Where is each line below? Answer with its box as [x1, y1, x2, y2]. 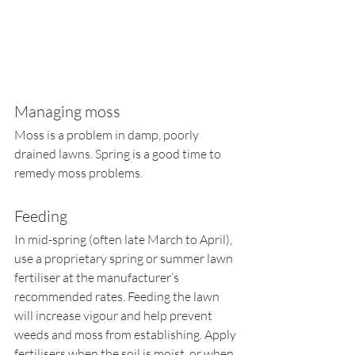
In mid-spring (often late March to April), [14, 231, 235, 248]
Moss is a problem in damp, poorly [14, 127, 201, 143]
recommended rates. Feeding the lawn [14, 288, 222, 305]
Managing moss [14, 101, 120, 122]
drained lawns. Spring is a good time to [14, 146, 223, 162]
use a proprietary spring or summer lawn [14, 250, 235, 267]
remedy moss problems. [14, 165, 145, 181]
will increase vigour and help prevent [14, 307, 215, 324]
